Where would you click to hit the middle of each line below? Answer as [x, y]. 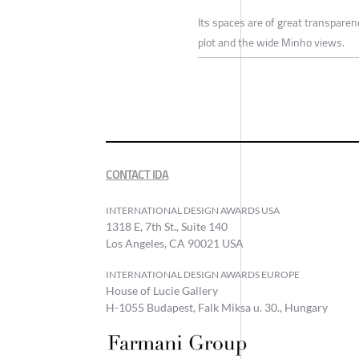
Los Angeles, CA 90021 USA [175, 243]
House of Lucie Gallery [162, 290]
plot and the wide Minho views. [271, 42]
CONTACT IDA [137, 174]
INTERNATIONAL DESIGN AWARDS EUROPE [203, 274]
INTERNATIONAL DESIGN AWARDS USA [193, 210]
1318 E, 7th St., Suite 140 [167, 226]
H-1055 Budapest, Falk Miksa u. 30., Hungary [217, 307]
